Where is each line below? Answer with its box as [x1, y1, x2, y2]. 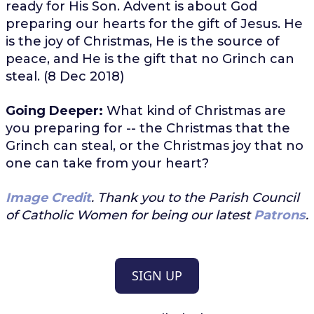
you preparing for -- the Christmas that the [5, 120, 290, 136]
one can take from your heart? [5, 155, 209, 171]
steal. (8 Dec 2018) [5, 68, 124, 84]
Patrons [253, 207, 306, 223]
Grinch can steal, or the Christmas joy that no [5, 137, 303, 153]
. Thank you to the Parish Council [90, 189, 299, 205]
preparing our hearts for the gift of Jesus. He [5, 15, 303, 32]
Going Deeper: [5, 102, 103, 118]
